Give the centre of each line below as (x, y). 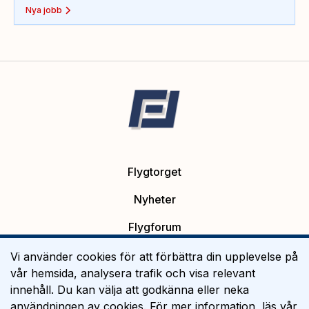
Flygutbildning (154, 282)
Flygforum (154, 227)
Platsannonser (154, 255)
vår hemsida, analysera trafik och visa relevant (133, 273)
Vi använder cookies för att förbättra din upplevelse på (154, 257)
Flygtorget (154, 172)
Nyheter (154, 200)
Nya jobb (44, 10)
